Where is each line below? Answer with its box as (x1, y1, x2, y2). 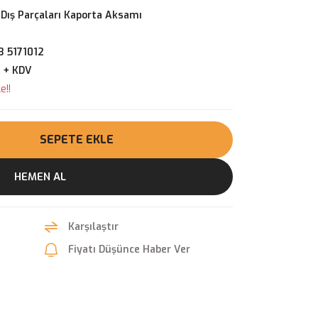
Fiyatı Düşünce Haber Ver (68, 243, 190, 256)
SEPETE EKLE (40, 132, 114, 147)
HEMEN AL (13, 169, 66, 184)
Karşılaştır (68, 220, 119, 234)
